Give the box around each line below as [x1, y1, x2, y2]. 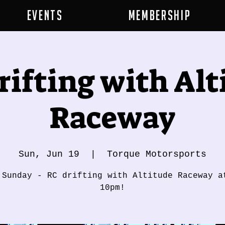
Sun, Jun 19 [19, 149, 79, 159]
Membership [128, 8, 191, 23]
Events [27, 8, 63, 23]
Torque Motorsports [107, 149, 206, 159]
